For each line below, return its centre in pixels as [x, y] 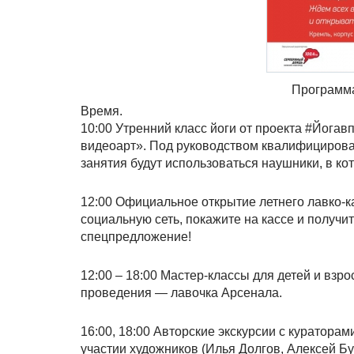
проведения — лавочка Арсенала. [181, 293]
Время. [102, 111]
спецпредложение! [136, 237]
